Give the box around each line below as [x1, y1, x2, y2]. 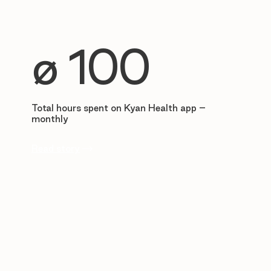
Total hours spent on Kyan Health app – [31, 103, 206, 114]
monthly [31, 114, 68, 125]
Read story [31, 143, 80, 154]
